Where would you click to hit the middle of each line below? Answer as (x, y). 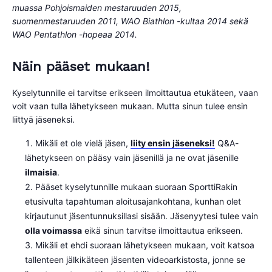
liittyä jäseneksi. (43, 119)
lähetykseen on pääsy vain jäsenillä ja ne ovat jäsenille (132, 157)
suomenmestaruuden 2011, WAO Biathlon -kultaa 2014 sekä (130, 21)
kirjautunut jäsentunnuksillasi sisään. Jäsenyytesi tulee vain (141, 216)
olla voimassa (53, 230)
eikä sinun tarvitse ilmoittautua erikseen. (162, 230)
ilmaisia (41, 172)
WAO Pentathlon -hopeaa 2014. (75, 35)
